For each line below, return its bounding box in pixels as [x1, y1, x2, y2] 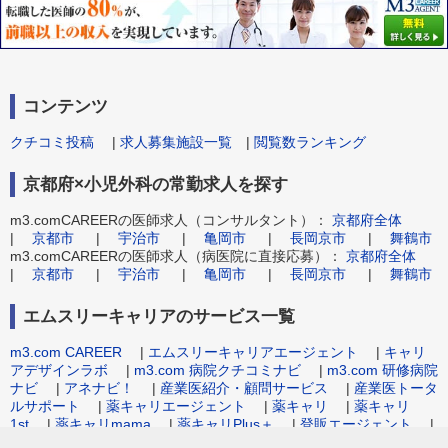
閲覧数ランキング [254, 133, 366, 150]
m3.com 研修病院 [327, 361, 438, 378]
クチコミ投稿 [10, 133, 94, 150]
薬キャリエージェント [106, 397, 246, 414]
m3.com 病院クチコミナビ [134, 361, 301, 378]
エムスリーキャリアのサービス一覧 [23, 306, 295, 326]
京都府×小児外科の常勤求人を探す [23, 174, 288, 194]
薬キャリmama [55, 415, 151, 432]
